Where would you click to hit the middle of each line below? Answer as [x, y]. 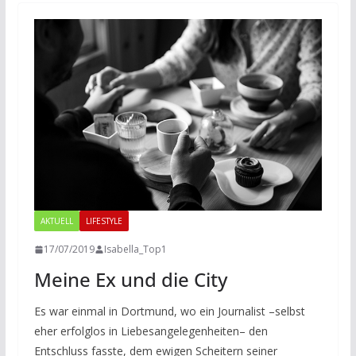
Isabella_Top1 [135, 250]
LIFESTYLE [104, 221]
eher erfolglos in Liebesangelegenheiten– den [151, 331]
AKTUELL [56, 221]
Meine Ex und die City [130, 280]
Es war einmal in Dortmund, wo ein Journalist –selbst [169, 311]
